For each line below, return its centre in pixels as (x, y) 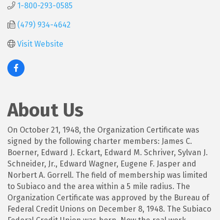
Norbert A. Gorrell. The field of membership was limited (108, 175)
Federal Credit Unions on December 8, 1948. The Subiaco (109, 209)
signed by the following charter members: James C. (100, 141)
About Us (45, 110)
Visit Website (40, 44)
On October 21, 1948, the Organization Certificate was (103, 130)
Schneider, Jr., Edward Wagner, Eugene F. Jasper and (102, 164)
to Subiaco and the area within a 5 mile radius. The (99, 186)
